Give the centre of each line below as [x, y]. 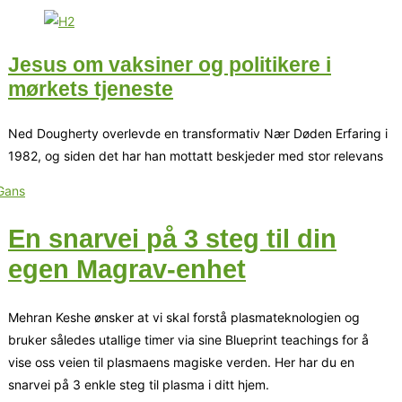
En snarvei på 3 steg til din [172, 238]
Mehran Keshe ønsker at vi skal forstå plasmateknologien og [184, 317]
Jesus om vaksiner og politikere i [170, 65]
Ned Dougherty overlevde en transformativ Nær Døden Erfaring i [198, 133]
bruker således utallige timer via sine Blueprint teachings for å [188, 339]
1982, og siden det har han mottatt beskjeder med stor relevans [196, 155]
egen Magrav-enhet [127, 269]
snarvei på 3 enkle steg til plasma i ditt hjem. [139, 384]
